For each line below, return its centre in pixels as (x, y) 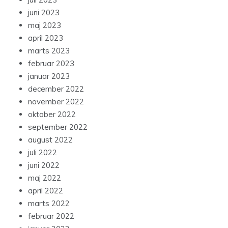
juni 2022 (44, 165)
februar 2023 (51, 64)
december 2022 (56, 89)
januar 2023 (49, 76)
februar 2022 (51, 216)
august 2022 (50, 140)
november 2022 (56, 102)
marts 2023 (49, 51)
